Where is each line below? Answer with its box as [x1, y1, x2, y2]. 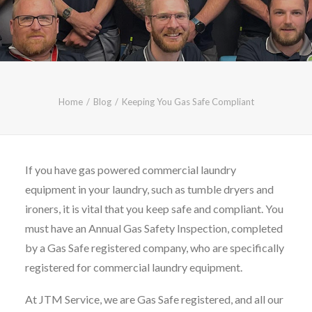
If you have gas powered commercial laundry [25, 163, 236, 176]
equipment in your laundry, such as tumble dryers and [25, 182, 274, 196]
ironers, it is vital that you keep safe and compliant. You [25, 202, 283, 215]
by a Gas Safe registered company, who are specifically [25, 241, 284, 254]
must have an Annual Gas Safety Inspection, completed [25, 221, 283, 235]
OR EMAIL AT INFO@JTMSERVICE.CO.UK [25, 26, 283, 41]
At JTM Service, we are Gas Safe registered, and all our [25, 292, 283, 306]
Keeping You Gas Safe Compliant [121, 96, 254, 107]
